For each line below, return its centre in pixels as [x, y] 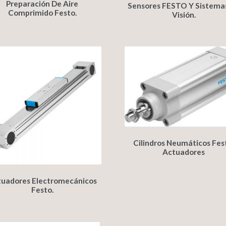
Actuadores [184, 152]
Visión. [184, 15]
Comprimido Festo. [42, 12]
